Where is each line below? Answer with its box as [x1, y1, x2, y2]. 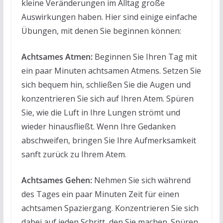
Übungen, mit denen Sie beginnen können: [21, 25, 181, 36]
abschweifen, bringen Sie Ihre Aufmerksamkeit [21, 134, 196, 146]
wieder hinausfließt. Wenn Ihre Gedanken [21, 120, 176, 132]
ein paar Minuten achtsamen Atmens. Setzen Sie [21, 65, 201, 76]
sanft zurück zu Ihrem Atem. [21, 148, 126, 160]
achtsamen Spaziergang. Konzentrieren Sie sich [21, 202, 199, 214]
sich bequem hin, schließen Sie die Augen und [21, 79, 191, 90]
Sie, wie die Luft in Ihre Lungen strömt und [21, 107, 180, 118]
